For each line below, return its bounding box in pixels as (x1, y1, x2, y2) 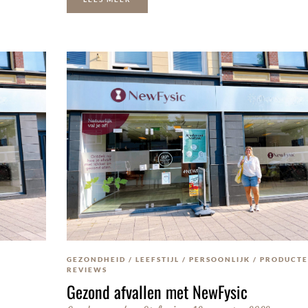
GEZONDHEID (66, 255, 126, 264)
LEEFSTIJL (135, 255, 179, 264)
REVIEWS (66, 265, 107, 274)
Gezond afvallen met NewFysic (66, 279, 247, 305)
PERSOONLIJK (188, 255, 250, 264)
